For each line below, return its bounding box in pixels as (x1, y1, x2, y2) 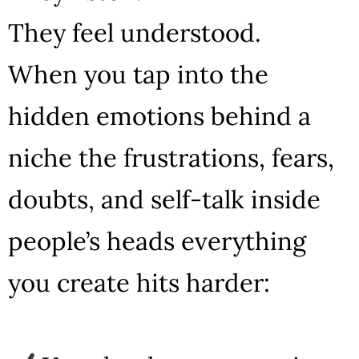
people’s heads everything (8, 225, 306, 256)
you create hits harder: (8, 267, 270, 298)
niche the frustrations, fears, (8, 142, 334, 173)
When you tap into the (8, 58, 268, 90)
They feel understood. (8, 17, 261, 48)
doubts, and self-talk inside (8, 184, 321, 215)
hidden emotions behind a (8, 100, 311, 131)
